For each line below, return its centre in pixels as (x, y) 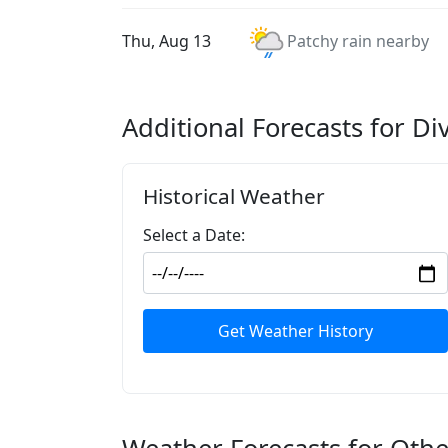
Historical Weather (234, 196)
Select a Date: (194, 235)
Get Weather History (295, 331)
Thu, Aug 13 (166, 41)
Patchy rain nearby (358, 41)
